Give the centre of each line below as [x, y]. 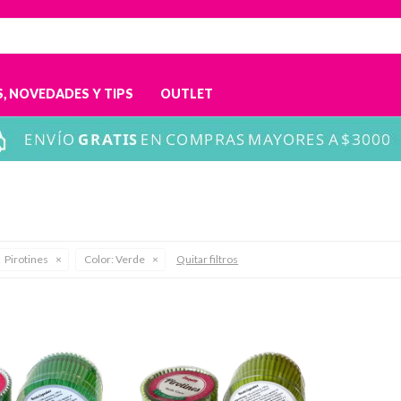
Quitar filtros [208, 259]
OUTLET [187, 94]
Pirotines [27, 259]
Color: [99, 259]
